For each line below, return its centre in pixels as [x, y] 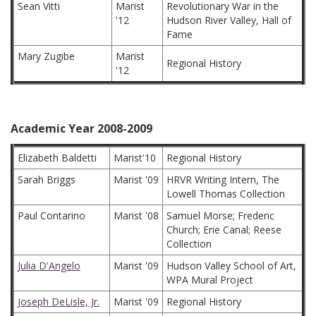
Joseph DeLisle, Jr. [59, 302]
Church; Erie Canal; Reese [224, 230]
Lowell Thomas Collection [226, 194]
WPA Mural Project [210, 280]
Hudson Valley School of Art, [231, 266]
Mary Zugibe [46, 56]
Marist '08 [136, 215]
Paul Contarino [51, 215]
